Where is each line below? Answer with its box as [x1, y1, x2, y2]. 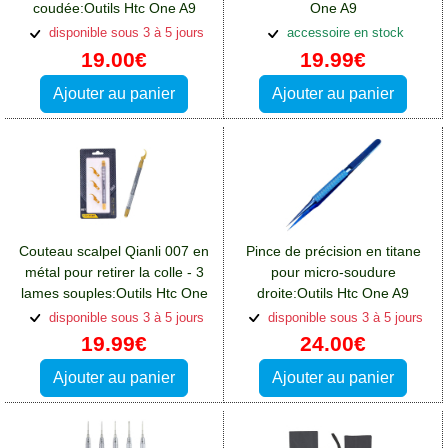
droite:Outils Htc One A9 [257, 284, 409, 301]
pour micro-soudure [270, 263, 396, 280]
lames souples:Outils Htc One [20, 284, 208, 301]
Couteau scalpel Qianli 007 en [19, 242, 209, 259]
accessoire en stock [282, 25, 404, 41]
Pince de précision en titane [245, 242, 421, 259]
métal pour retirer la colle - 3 [24, 263, 204, 280]
